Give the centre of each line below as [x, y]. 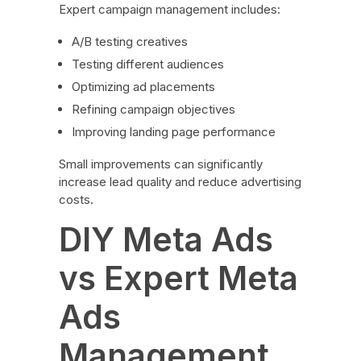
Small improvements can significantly [160, 164]
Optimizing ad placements [144, 86]
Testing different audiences [148, 64]
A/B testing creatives [130, 41]
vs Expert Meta [178, 278]
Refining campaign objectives [154, 109]
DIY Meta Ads [166, 239]
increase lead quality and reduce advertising [180, 181]
